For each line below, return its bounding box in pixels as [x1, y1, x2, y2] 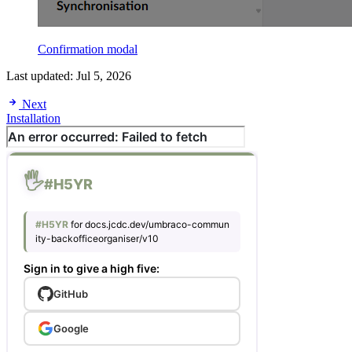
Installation [6, 111, 60, 125]
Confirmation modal [38, 42, 137, 56]
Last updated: [6, 68, 76, 82]
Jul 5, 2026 [76, 68, 131, 82]
